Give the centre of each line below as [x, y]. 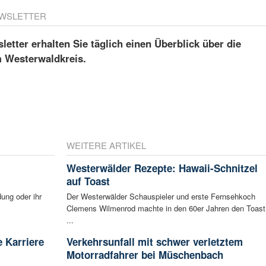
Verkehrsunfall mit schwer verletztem [154, 242]
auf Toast [88, 181]
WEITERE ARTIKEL [106, 145]
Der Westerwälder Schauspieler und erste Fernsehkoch [161, 197]
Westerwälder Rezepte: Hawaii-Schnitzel [162, 168]
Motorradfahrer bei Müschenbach [145, 255]
